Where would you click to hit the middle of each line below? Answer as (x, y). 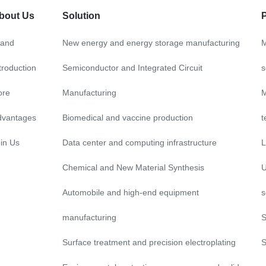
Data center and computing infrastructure (139, 143)
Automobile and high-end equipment (130, 193)
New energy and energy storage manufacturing (151, 43)
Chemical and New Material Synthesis (133, 168)
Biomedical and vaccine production (127, 118)
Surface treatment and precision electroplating (149, 243)
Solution (81, 16)
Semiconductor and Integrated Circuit (132, 68)
